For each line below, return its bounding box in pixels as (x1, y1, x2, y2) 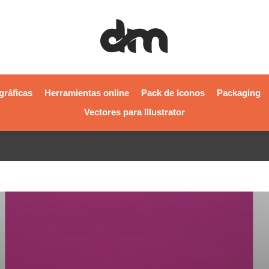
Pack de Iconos (141, 88, 205, 98)
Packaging (216, 88, 261, 98)
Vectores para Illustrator (84, 107, 185, 118)
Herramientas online (44, 88, 129, 98)
